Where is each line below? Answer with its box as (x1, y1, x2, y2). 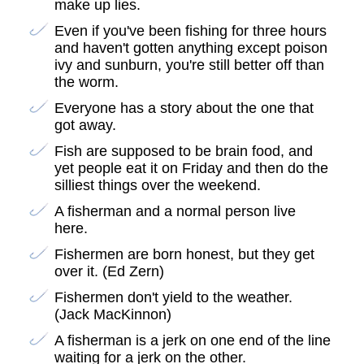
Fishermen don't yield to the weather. (54, 289, 292, 306)
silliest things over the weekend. (54, 177, 261, 194)
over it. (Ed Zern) (54, 263, 164, 280)
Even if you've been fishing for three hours (54, 23, 327, 40)
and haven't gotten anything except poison (54, 40, 327, 57)
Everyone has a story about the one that (54, 100, 314, 117)
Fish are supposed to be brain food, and (54, 143, 313, 160)
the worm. (54, 74, 119, 91)
